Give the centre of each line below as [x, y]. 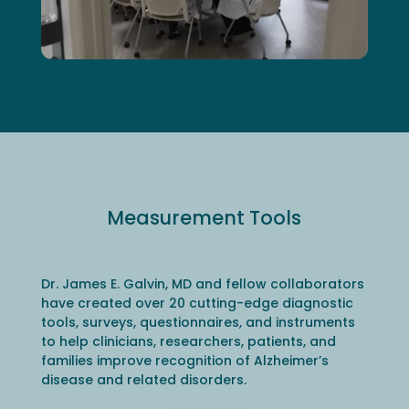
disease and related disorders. [143, 379]
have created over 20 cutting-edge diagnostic [197, 303]
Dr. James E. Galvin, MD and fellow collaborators [202, 283]
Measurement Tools [204, 217]
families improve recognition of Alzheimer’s [184, 360]
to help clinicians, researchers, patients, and [188, 341]
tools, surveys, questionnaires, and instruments [198, 322]
